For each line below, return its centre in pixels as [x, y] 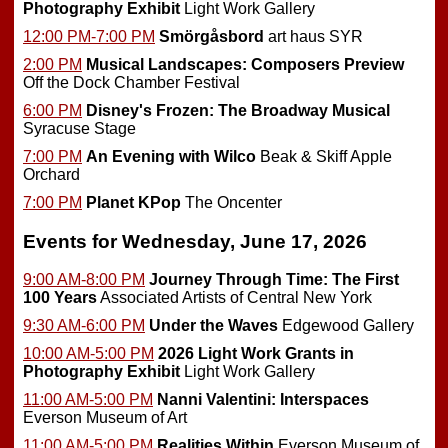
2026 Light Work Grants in [256, 354]
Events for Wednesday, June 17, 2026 [195, 241]
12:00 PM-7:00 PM [89, 36]
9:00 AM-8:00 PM [84, 280]
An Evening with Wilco [171, 156]
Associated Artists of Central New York [234, 298]
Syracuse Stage [79, 128]
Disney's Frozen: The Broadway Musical [238, 110]
